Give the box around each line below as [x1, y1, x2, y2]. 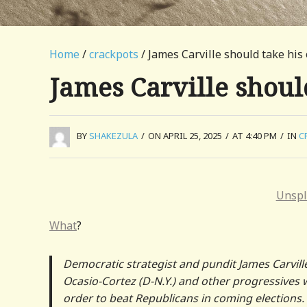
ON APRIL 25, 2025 [148, 130, 222, 142]
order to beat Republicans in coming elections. [63, 290, 304, 306]
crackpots [89, 47, 138, 62]
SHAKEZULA [89, 130, 138, 142]
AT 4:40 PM [232, 130, 277, 142]
